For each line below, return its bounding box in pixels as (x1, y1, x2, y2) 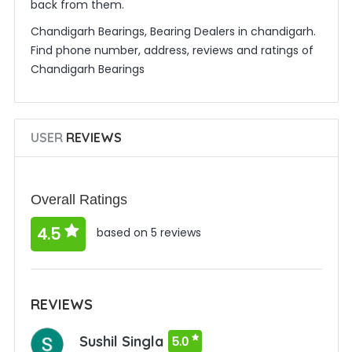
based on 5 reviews (93, 225, 201, 241)
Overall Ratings (30, 192, 127, 207)
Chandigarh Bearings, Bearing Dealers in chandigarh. (30, 24, 316, 39)
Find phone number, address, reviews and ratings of (30, 42, 313, 58)
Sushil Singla (79, 332, 163, 350)
